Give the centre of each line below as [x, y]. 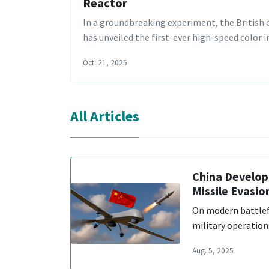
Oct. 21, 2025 [105, 63]
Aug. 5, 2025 [213, 250]
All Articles [105, 116]
